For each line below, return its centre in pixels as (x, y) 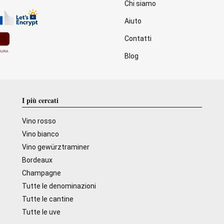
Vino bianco (41, 134)
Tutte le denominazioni (59, 186)
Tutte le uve (41, 212)
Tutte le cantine (48, 199)
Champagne (42, 173)
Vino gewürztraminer (56, 147)
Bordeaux (37, 160)
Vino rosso (39, 121)
